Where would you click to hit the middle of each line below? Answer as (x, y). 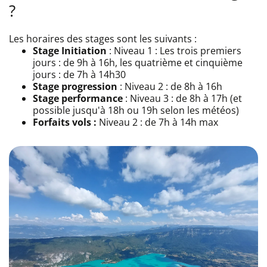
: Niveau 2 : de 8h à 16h (170, 86)
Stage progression (75, 86)
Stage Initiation (70, 50)
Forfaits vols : (65, 122)
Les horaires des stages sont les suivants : (103, 38)
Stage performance (78, 98)
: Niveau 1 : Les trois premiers (174, 50)
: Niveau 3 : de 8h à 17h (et (182, 98)
